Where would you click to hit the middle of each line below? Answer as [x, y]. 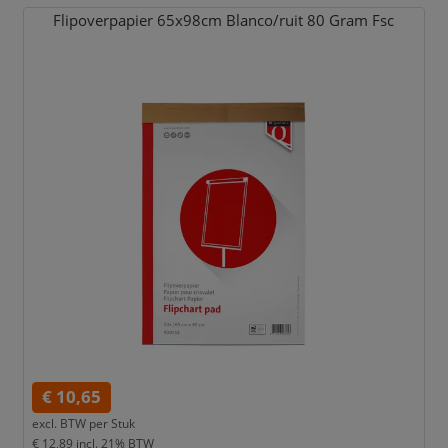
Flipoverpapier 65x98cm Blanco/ [166, 21]
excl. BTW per [69, 423]
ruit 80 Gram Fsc [337, 21]
